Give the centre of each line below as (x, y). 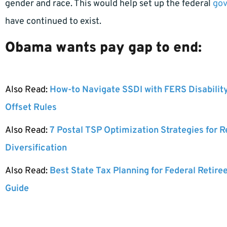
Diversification (36, 148)
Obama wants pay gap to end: (103, 48)
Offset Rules (31, 107)
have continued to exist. (53, 21)
